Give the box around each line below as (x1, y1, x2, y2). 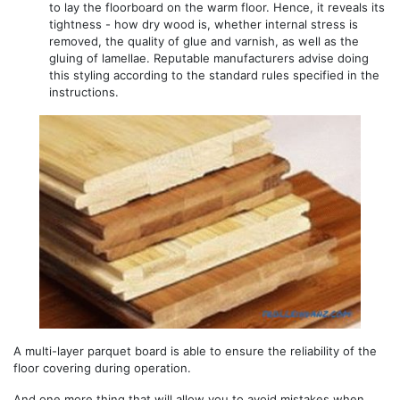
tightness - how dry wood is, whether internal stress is (49, 17, 358, 32)
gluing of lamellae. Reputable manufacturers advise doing (49, 51, 369, 66)
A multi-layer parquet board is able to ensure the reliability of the (13, 344, 377, 359)
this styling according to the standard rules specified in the (49, 68, 379, 83)
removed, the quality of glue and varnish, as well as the (49, 34, 359, 49)
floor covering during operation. (13, 361, 191, 376)
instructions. (49, 85, 119, 100)
